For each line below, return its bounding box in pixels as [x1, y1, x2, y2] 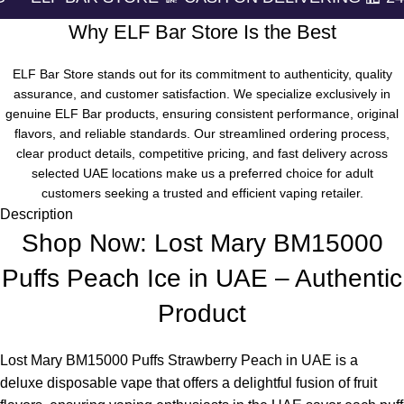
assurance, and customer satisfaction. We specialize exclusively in [14, 86, 390, 101]
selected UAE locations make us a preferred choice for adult [31, 165, 373, 180]
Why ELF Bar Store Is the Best [68, 20, 336, 43]
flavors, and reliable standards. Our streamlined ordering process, [14, 125, 390, 141]
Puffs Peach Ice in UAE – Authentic [2, 263, 402, 292]
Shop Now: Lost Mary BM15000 [21, 228, 383, 257]
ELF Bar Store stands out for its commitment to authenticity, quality [12, 66, 392, 81]
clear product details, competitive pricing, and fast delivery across [16, 145, 388, 161]
